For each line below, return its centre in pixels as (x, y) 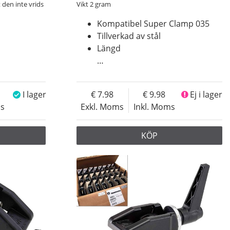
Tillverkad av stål (129, 36)
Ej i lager (206, 95)
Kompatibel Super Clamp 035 (153, 24)
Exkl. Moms (102, 107)
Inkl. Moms (154, 107)
